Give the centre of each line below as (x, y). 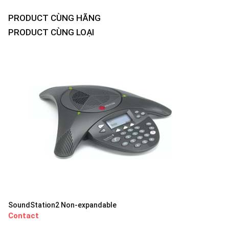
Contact (24, 216)
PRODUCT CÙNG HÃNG (54, 18)
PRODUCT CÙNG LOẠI (51, 32)
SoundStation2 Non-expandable (62, 205)
